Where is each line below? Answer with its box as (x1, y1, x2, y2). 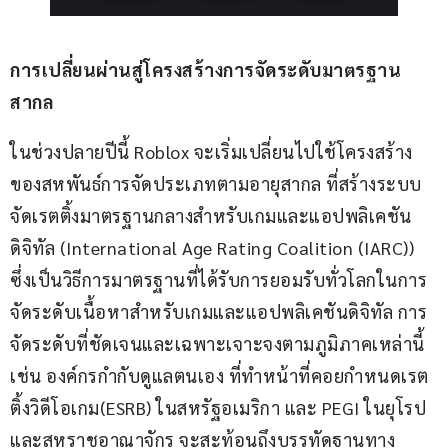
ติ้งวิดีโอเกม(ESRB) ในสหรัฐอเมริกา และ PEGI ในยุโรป (10, 396, 426, 420)
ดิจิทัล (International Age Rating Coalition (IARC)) (10, 236, 419, 260)
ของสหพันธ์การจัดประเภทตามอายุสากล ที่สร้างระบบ (10, 172, 422, 196)
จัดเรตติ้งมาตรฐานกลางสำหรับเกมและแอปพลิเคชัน (10, 204, 412, 228)
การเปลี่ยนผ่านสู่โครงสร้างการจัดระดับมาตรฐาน (10, 58, 401, 82)
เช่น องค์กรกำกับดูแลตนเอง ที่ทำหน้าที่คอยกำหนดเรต (10, 364, 429, 388)
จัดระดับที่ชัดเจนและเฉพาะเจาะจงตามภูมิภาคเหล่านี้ (10, 332, 429, 356)
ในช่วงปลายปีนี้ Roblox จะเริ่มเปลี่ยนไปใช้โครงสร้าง (10, 140, 413, 164)
